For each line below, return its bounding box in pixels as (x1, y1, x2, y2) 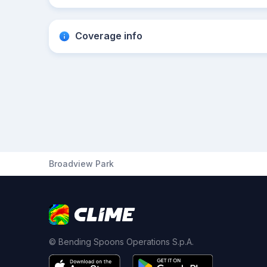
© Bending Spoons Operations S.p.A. (49, 237, 194, 247)
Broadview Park (49, 159, 114, 169)
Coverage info (75, 30, 142, 42)
